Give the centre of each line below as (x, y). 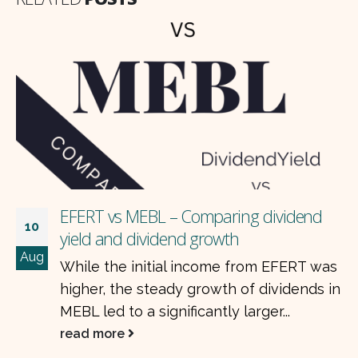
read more (94, 334)
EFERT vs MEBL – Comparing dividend (191, 217)
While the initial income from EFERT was (199, 267)
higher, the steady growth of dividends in (200, 289)
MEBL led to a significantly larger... (175, 312)
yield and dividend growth (149, 239)
